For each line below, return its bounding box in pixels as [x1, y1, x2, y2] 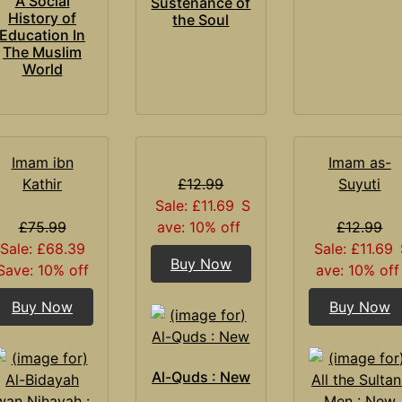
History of [8, 8, 77, 27]
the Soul [172, 10, 230, 29]
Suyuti [338, 174, 381, 193]
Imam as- [328, 153, 391, 171]
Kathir [22, 174, 63, 193]
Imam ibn [11, 153, 74, 171]
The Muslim [3, 42, 83, 61]
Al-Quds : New [151, 367, 250, 386]
